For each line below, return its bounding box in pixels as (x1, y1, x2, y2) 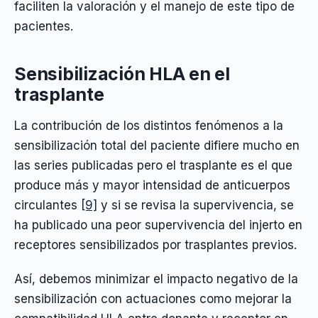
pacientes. (14, 19, 73, 34)
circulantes (14, 197, 81, 212)
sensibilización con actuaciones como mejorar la (14, 292, 292, 307)
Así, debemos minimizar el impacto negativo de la (14, 272, 298, 287)
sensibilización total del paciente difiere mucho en (14, 138, 300, 153)
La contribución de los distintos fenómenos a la (14, 118, 283, 133)
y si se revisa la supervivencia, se (97, 197, 294, 212)
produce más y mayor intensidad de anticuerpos (14, 177, 290, 192)
